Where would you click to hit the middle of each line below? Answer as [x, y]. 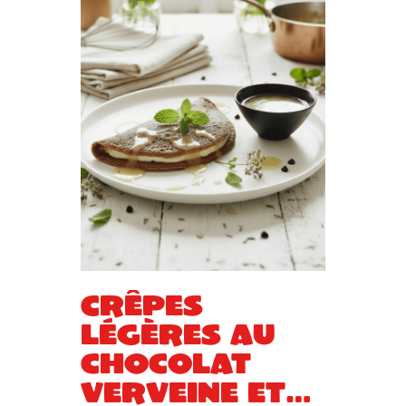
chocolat [165, 362]
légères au [178, 333]
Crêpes [141, 304]
